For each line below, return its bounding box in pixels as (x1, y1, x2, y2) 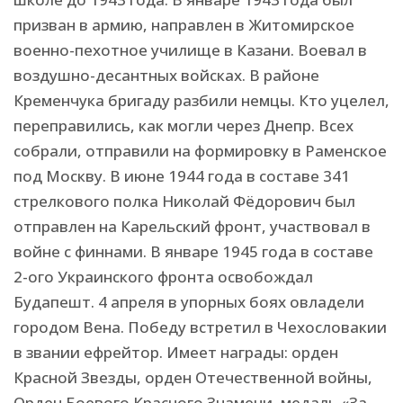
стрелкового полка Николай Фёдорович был (13, 191, 355, 212)
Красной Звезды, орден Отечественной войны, (13, 367, 372, 389)
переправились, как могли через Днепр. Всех (13, 115, 354, 137)
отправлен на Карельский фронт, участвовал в (13, 216, 371, 237)
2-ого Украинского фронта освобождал (13, 266, 313, 288)
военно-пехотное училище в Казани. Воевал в (13, 40, 367, 61)
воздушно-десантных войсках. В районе (13, 65, 319, 86)
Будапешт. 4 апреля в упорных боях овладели (13, 291, 364, 313)
